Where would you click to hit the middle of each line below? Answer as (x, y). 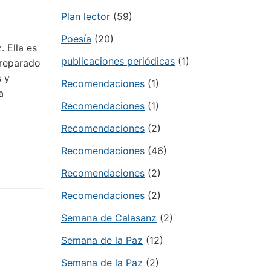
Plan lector (86, 16)
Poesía (76, 39)
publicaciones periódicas (118, 61)
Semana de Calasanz (109, 218)
